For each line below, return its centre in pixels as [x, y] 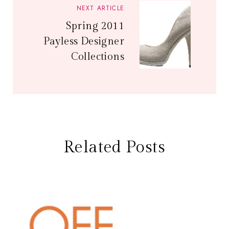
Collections [97, 57]
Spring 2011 [95, 26]
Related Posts [114, 147]
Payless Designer [84, 41]
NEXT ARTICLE [100, 8]
